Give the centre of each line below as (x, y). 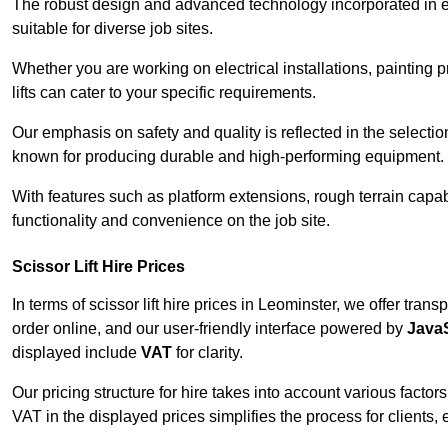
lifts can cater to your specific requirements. (164, 93)
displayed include (76, 353)
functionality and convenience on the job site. (171, 221)
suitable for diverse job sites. (112, 29)
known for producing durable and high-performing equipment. (228, 157)
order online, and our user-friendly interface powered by (209, 329)
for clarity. (207, 353)
